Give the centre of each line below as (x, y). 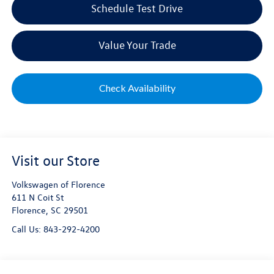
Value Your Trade (137, 45)
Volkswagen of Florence (58, 184)
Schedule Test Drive (137, 9)
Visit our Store (55, 160)
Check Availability (137, 88)
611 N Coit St (37, 197)
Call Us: (27, 229)
